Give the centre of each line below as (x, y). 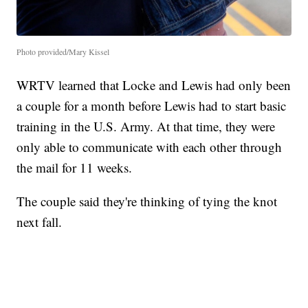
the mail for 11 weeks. (75, 168)
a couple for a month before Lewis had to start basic (152, 106)
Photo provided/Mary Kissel (63, 52)
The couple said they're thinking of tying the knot (147, 201)
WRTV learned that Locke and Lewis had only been (154, 85)
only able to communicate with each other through (150, 147)
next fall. (40, 222)
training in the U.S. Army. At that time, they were (146, 126)
